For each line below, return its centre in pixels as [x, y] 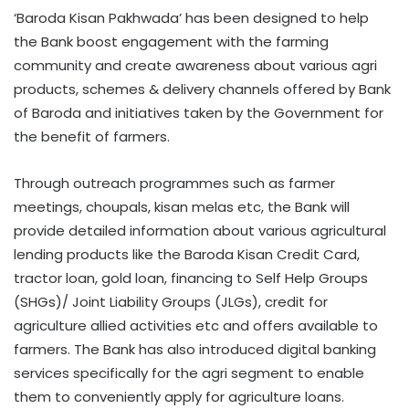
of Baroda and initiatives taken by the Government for [199, 113]
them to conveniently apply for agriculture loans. [179, 397]
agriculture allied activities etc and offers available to [196, 326]
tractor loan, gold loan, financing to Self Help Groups [191, 278]
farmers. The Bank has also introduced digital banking [195, 350]
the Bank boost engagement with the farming [171, 42]
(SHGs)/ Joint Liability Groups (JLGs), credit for [171, 302]
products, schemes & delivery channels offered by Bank [202, 89]
